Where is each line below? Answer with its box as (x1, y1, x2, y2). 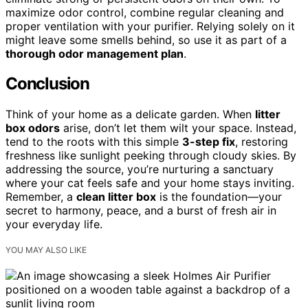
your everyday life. (5, 217, 102, 232)
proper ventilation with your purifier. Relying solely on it (5, 19, 295, 33)
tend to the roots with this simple (5, 135, 182, 149)
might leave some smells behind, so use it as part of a (5, 32, 287, 47)
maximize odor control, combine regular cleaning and (5, 5, 284, 19)
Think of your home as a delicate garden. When (5, 107, 255, 122)
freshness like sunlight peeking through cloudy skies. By (5, 148, 296, 163)
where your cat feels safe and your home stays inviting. (5, 176, 294, 190)
